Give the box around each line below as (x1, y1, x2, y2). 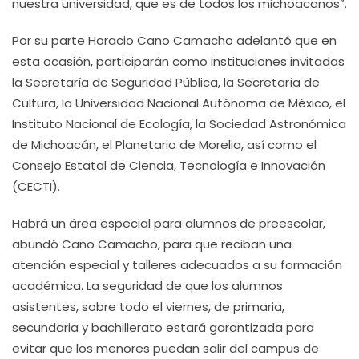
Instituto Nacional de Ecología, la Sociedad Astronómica (12, 115, 346, 132)
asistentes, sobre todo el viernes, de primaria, (12, 298, 284, 315)
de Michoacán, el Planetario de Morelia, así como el (12, 136, 317, 153)
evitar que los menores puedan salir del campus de (12, 340, 319, 357)
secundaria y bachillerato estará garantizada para (12, 319, 314, 336)
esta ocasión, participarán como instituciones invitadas (12, 53, 345, 70)
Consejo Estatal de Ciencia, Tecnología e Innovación (12, 157, 325, 174)
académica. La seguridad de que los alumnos (12, 277, 283, 294)
